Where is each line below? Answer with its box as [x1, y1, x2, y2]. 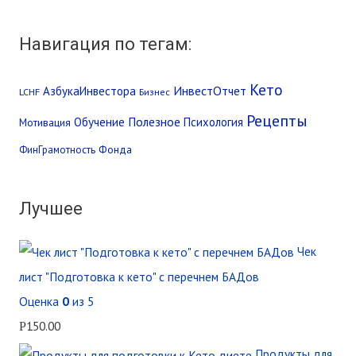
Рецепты [246, 110, 308, 132]
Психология [183, 114, 243, 130]
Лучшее [18, 198, 83, 219]
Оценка [18, 293, 62, 310]
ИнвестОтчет [172, 83, 246, 99]
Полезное [127, 114, 180, 130]
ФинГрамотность [18, 143, 95, 157]
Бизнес [138, 85, 170, 99]
